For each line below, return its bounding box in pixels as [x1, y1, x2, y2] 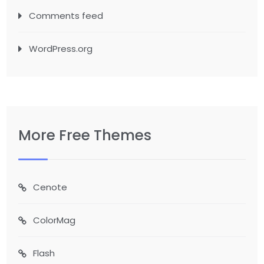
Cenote [33, 181, 68, 193]
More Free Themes [18, 125, 152, 146]
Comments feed [29, 9, 104, 22]
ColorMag [33, 214, 76, 226]
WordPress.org [29, 42, 93, 55]
